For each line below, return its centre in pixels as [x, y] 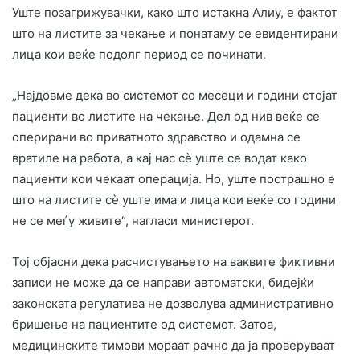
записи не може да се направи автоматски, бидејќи [163, 282]
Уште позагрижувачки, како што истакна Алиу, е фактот [175, 12]
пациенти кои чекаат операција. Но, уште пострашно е [174, 178]
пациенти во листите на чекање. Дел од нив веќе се [166, 116]
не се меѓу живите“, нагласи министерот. [133, 220]
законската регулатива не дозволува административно [173, 303]
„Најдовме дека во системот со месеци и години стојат [175, 95]
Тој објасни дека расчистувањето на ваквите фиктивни [174, 261]
